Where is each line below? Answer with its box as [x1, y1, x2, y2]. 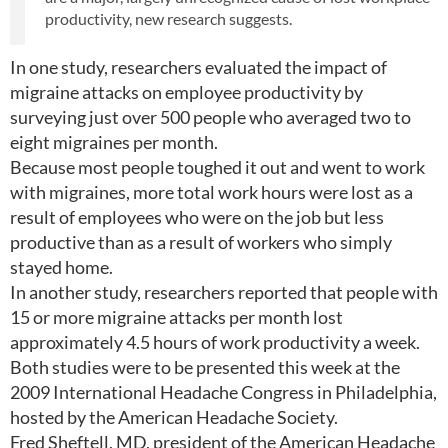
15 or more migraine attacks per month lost [10, 306, 343, 328]
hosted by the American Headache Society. [10, 406, 338, 428]
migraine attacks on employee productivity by [10, 81, 363, 103]
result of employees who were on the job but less [10, 206, 384, 228]
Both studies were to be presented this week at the [10, 356, 400, 378]
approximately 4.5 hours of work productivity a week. [10, 331, 420, 353]
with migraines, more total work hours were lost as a [10, 181, 413, 203]
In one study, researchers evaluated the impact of [10, 56, 387, 78]
